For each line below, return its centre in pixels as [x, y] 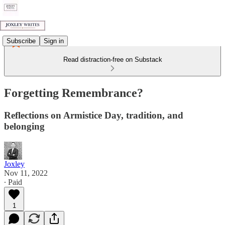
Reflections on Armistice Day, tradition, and [94, 115]
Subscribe [21, 41]
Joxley [14, 164]
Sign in [54, 41]
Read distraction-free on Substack [113, 60]
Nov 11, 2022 [26, 173]
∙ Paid [13, 182]
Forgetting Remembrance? [74, 93]
